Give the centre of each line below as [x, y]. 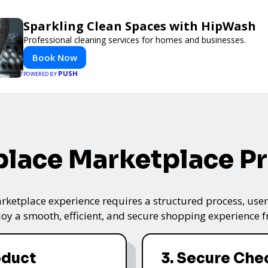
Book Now [55, 57]
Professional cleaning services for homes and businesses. [135, 40]
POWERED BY [41, 74]
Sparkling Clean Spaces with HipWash [140, 26]
